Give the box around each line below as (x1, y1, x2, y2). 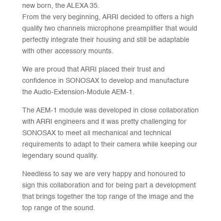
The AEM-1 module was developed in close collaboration (22, 107, 199, 114)
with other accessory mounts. (22, 48, 113, 55)
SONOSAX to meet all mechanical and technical (22, 130, 171, 137)
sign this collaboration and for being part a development (22, 182, 196, 189)
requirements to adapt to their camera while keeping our (22, 141, 197, 148)
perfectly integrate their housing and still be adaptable (22, 37, 189, 44)
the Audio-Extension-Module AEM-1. (22, 89, 135, 96)
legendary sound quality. (22, 152, 98, 160)
